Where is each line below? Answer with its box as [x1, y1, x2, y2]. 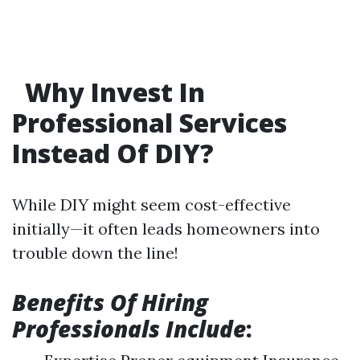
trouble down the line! [12, 243, 178, 264]
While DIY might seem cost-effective [12, 194, 291, 215]
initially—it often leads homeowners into [12, 219, 320, 239]
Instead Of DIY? [12, 136, 214, 171]
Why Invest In [18, 75, 205, 110]
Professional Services [12, 105, 287, 141]
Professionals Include [12, 313, 246, 345]
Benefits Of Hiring [12, 287, 208, 318]
